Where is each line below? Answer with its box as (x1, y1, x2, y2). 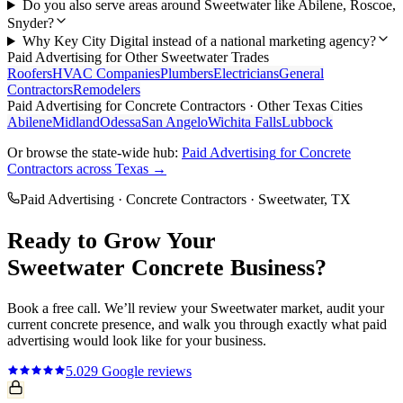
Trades (228, 49, 269, 66)
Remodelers (73, 82, 140, 98)
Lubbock (282, 114, 333, 130)
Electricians (213, 66, 279, 82)
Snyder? (7, 15, 54, 31)
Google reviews (98, 363, 192, 380)
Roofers (7, 66, 52, 82)
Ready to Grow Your (7, 227, 216, 254)
